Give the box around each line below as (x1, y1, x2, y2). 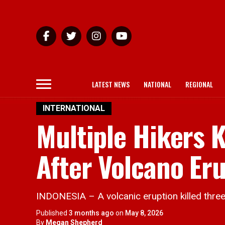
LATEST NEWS (92, 79, 130, 89)
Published (36, 209, 67, 217)
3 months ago (69, 209, 114, 217)
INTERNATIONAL (43, 103, 105, 113)
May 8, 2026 (125, 209, 163, 217)
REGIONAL (185, 79, 213, 89)
